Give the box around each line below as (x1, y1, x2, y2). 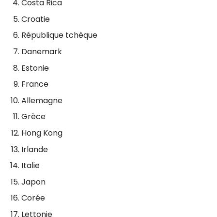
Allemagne (21, 94, 62, 106)
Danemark (21, 46, 62, 57)
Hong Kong (21, 127, 62, 139)
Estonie (21, 62, 49, 74)
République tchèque (21, 30, 97, 41)
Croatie (21, 13, 50, 25)
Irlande (21, 143, 48, 155)
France (21, 78, 48, 90)
